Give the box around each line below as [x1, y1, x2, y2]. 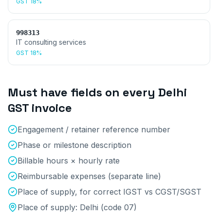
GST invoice [8, 100, 72, 115]
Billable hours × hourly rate [18, 156, 120, 165]
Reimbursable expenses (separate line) [18, 171, 161, 181]
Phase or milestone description [18, 140, 131, 150]
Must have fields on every [8, 85, 158, 100]
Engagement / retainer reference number [18, 125, 170, 134]
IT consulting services [16, 38, 86, 46]
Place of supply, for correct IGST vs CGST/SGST [18, 187, 201, 197]
